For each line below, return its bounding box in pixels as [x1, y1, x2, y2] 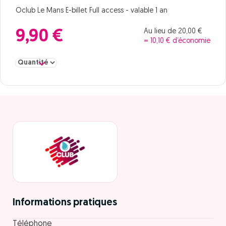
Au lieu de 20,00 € [144, 28, 202, 35]
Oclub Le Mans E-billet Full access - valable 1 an [16, 7, 167, 15]
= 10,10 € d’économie [144, 37, 210, 45]
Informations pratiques [13, 198, 117, 208]
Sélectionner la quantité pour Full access [15, 59, 146, 66]
